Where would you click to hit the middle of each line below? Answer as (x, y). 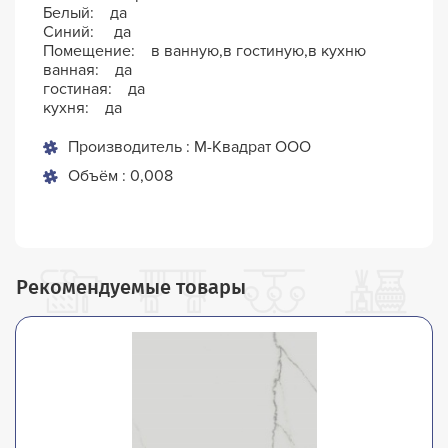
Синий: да (87, 32)
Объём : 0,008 (121, 176)
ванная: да (88, 70)
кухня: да (83, 108)
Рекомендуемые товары (131, 286)
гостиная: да (94, 89)
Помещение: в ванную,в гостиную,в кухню (205, 51)
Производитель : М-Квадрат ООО (190, 147)
